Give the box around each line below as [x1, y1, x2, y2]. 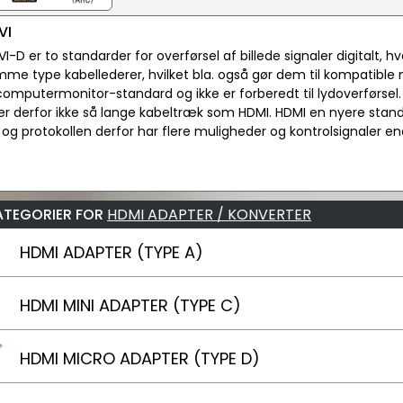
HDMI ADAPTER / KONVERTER [107, 204, 311, 225]
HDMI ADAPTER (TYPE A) [20, 241, 203, 264]
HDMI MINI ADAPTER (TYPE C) [20, 294, 241, 317]
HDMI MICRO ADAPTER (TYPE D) [20, 347, 260, 370]
